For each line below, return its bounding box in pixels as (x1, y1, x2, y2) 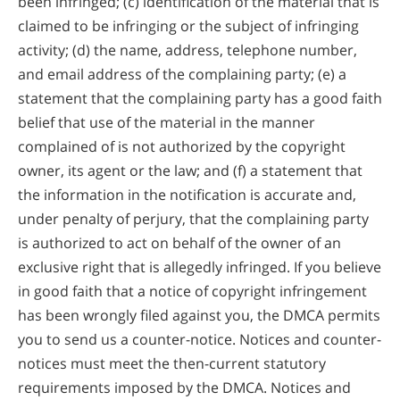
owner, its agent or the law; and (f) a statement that (18, 160, 362, 180)
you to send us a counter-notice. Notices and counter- (18, 329, 381, 349)
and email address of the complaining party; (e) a (18, 63, 346, 84)
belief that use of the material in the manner (18, 112, 315, 132)
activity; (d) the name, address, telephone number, (18, 39, 357, 60)
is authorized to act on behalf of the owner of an (18, 232, 341, 253)
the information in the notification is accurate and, (18, 184, 356, 204)
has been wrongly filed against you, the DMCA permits (18, 304, 380, 325)
